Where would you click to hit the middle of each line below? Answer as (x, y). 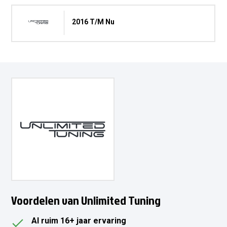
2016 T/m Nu (96, 22)
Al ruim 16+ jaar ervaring (79, 221)
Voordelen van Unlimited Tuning (89, 200)
